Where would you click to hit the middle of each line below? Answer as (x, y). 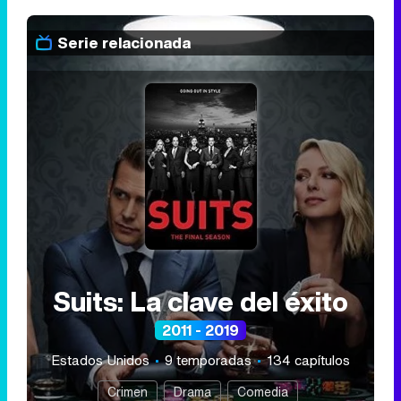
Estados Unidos (102, 359)
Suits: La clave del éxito (200, 301)
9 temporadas (208, 359)
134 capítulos (308, 359)
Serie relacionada (124, 43)
